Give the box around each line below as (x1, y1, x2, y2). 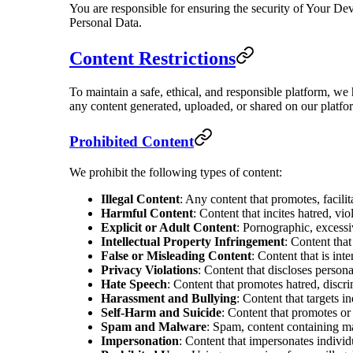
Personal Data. (69, 15, 142, 29)
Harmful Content (101, 206, 193, 221)
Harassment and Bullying (101, 292, 236, 306)
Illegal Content (101, 192, 180, 206)
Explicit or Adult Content (101, 221, 236, 235)
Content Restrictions (69, 47, 236, 69)
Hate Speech (101, 277, 167, 292)
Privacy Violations (101, 263, 198, 277)
